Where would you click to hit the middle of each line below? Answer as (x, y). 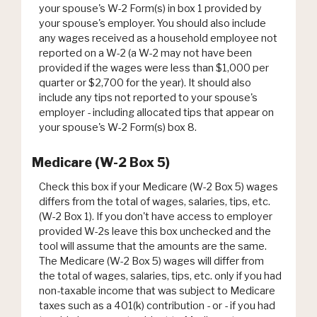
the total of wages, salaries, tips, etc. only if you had (160, 276)
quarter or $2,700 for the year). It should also (145, 82)
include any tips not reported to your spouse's (148, 97)
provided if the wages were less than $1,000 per (154, 68)
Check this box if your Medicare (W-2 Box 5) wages (158, 187)
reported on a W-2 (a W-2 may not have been (145, 53)
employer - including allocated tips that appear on (156, 112)
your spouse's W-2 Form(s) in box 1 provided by (150, 8)
